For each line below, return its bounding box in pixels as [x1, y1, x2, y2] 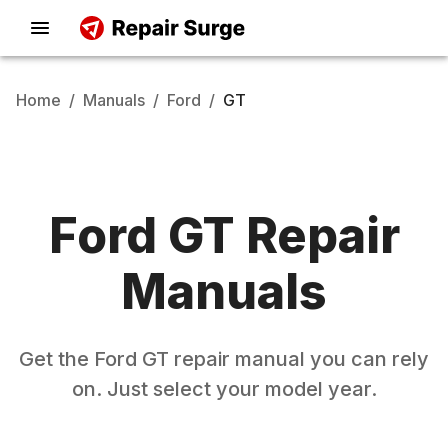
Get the [19, 347, 94, 371]
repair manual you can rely [169, 347, 429, 371]
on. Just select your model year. [71, 377, 377, 401]
